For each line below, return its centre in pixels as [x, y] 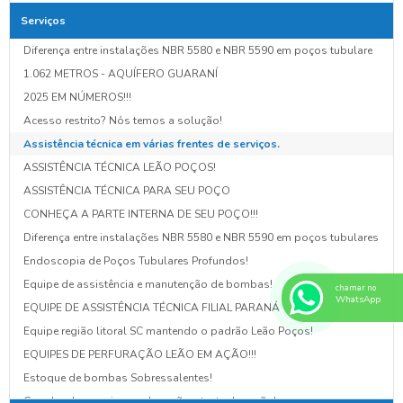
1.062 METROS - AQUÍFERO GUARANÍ [121, 73]
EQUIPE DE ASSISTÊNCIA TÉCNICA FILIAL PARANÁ [152, 307]
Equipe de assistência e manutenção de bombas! [148, 284]
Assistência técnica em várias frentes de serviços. [152, 143]
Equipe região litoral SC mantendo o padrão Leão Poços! [168, 331]
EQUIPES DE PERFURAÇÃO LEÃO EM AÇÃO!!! [140, 354]
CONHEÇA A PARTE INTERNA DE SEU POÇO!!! [141, 214]
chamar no [356, 288]
